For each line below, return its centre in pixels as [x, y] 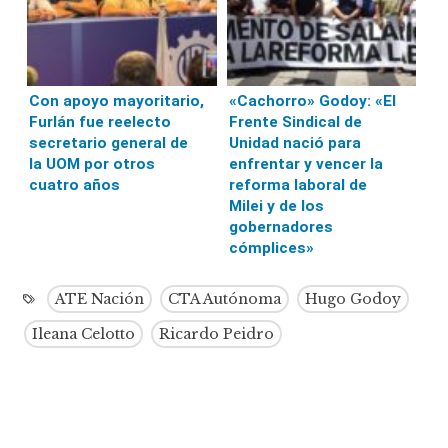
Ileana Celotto [84, 334]
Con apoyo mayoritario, [117, 101]
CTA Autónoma [225, 299]
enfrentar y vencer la [305, 164]
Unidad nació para [294, 143]
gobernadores [280, 227]
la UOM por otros [92, 164]
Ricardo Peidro [217, 334]
